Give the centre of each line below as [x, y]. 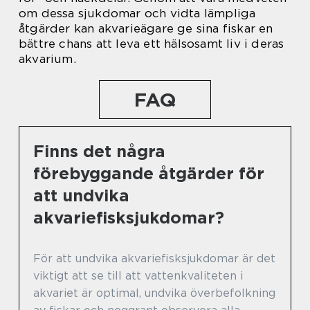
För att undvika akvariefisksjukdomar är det [154, 258]
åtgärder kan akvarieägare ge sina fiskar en [146, 28]
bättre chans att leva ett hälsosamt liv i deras [152, 43]
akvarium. [47, 58]
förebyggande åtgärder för [149, 173]
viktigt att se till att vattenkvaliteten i [138, 275]
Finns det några [99, 151]
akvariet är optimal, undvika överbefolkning [154, 293]
